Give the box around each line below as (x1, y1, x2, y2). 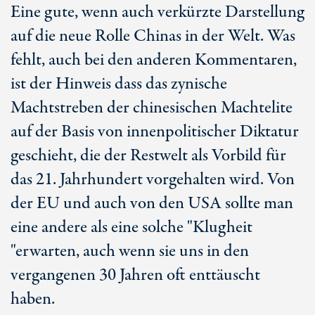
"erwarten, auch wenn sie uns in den (11, 239, 249, 264)
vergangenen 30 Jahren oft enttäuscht (11, 263, 260, 288)
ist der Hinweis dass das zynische (11, 72, 227, 96)
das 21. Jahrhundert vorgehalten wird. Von (11, 167, 295, 192)
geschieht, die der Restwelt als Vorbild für (11, 143, 286, 168)
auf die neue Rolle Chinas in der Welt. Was (11, 24, 295, 49)
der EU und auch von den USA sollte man (11, 191, 293, 216)
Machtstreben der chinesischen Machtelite (11, 96, 292, 120)
